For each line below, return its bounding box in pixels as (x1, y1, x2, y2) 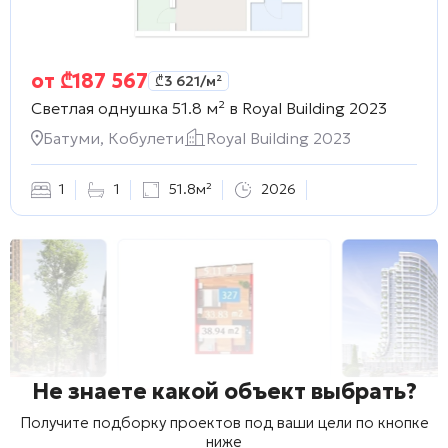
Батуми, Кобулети (43, 127, 184, 148)
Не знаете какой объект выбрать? (31, 377, 417, 405)
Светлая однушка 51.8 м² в (31, 97, 238, 118)
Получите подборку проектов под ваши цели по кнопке (19, 412, 429, 432)
